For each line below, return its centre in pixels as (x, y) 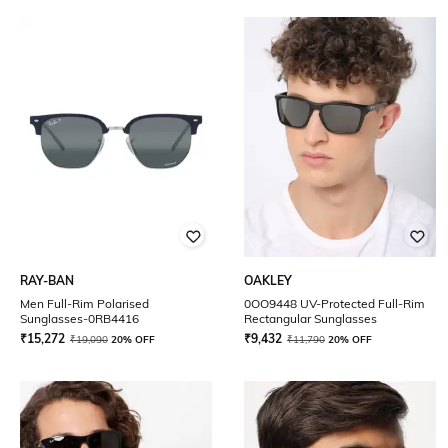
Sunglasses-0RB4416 (79, 318)
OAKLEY (268, 280)
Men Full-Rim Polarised (84, 303)
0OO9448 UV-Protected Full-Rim (334, 303)
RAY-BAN (47, 280)
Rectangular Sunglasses (310, 318)
